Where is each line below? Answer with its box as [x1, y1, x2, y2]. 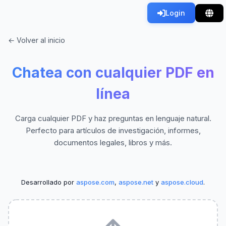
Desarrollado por [21, 178, 76, 186]
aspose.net [119, 178, 153, 186]
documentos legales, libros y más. [54, 138, 172, 147]
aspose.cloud [161, 178, 203, 186]
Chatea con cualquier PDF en [12, 64, 214, 81]
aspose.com [76, 178, 115, 186]
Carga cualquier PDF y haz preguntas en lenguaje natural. [15, 114, 211, 123]
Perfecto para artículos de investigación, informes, [25, 126, 201, 135]
